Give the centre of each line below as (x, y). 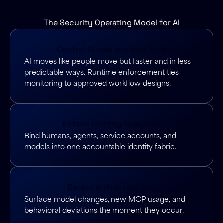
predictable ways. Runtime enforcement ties (102, 72)
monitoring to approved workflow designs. (98, 83)
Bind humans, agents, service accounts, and (101, 135)
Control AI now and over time (111, 49)
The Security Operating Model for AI (111, 22)
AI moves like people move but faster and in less (108, 61)
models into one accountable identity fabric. (101, 146)
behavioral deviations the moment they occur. (104, 209)
